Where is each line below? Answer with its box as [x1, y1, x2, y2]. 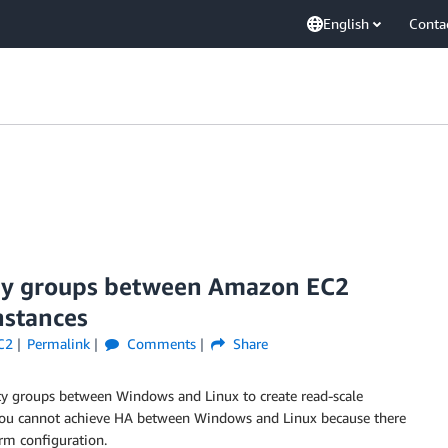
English [323, 15, 369, 32]
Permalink [27, 335, 91, 352]
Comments [123, 335, 197, 352]
